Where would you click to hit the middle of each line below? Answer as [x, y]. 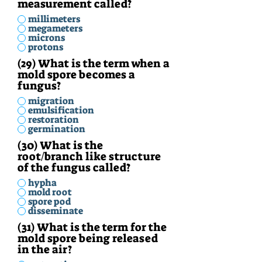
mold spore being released [88, 238]
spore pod [49, 201]
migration [51, 101]
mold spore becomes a [76, 75]
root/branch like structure [89, 156]
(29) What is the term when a [94, 63]
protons [46, 47]
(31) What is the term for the [92, 227]
